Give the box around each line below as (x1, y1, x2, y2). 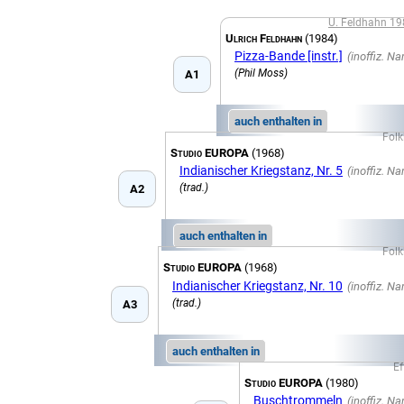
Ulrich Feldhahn (225, 31, 302, 45)
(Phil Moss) (234, 67, 288, 80)
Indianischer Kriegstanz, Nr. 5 (179, 163, 343, 179)
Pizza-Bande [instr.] (234, 48, 343, 63)
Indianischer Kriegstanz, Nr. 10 (172, 278, 343, 293)
